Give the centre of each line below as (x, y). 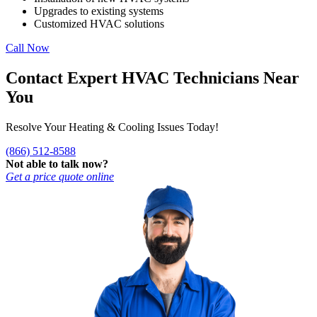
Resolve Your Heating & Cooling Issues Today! (112, 127)
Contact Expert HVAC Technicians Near (152, 77)
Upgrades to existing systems (99, 11)
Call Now (28, 47)
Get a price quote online (60, 176)
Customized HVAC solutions (99, 23)
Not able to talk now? (57, 163)
